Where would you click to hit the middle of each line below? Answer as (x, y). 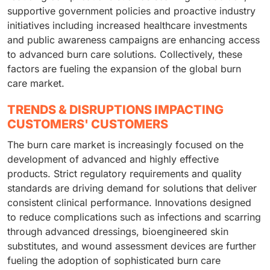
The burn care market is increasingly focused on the (125, 144)
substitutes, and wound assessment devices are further (132, 246)
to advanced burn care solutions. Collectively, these (125, 54)
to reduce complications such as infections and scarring (134, 217)
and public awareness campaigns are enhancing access (133, 39)
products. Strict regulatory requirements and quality (124, 173)
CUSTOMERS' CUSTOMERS (88, 124)
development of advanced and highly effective (113, 159)
